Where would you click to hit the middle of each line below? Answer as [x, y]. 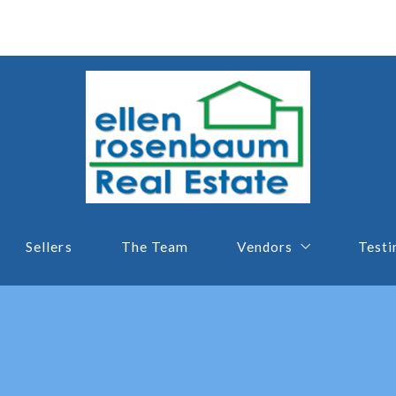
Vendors [265, 247]
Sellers [49, 247]
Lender [261, 305]
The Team [155, 247]
